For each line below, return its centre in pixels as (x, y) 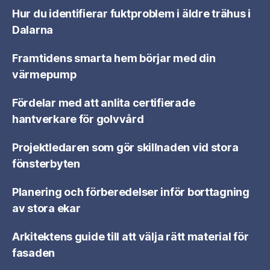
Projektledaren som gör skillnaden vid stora (125, 147)
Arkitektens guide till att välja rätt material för (130, 237)
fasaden (34, 253)
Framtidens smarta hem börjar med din (114, 58)
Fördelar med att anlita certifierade (104, 103)
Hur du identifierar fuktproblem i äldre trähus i (132, 14)
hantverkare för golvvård (78, 119)
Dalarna (33, 30)
